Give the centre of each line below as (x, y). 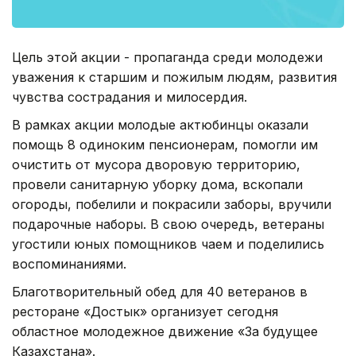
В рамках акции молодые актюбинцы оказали (160, 124)
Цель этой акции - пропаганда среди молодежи (167, 57)
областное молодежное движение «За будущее (165, 331)
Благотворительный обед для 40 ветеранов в (160, 291)
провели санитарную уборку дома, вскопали (157, 184)
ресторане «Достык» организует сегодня (145, 311)
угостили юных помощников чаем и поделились (168, 244)
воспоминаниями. (69, 263)
